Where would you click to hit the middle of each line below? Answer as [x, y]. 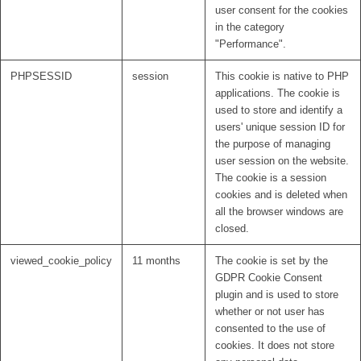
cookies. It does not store [275, 346]
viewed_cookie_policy [61, 261]
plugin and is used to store [277, 295]
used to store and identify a [279, 110]
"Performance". [251, 44]
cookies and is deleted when [281, 195]
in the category [250, 27]
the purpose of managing [273, 144]
